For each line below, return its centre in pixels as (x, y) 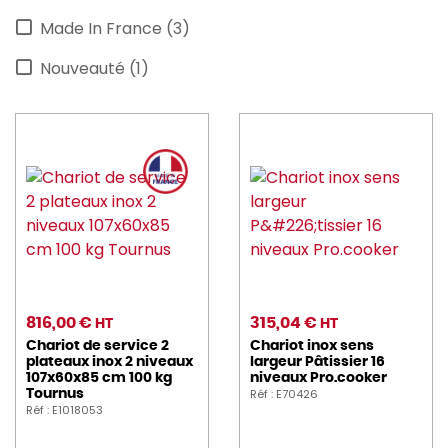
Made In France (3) (115, 29)
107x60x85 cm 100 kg (99, 378)
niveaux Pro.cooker (318, 378)
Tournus (55, 394)
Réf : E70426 (284, 394)
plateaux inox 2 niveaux (109, 362)
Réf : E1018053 (64, 410)
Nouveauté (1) (94, 69)
